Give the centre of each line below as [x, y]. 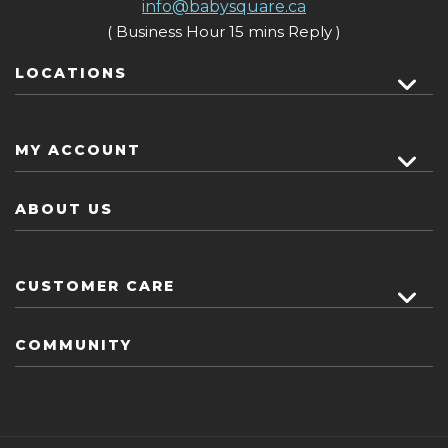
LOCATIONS [71, 72]
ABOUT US [64, 208]
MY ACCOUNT [78, 149]
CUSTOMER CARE [95, 285]
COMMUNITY [73, 344]
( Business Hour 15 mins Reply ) [224, 31]
